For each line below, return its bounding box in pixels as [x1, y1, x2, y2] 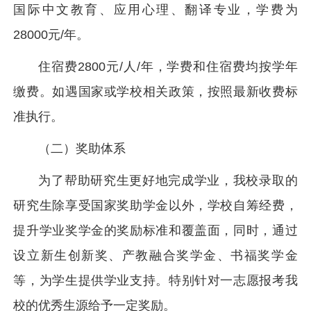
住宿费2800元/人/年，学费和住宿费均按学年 [38, 60, 298, 74]
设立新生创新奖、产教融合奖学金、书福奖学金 [13, 249, 298, 262]
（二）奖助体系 [38, 142, 126, 155]
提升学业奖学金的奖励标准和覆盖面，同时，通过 [13, 224, 298, 237]
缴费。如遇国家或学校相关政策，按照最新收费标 [13, 85, 298, 99]
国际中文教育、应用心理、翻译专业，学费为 [13, 3, 298, 17]
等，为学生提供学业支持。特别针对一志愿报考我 [13, 274, 298, 287]
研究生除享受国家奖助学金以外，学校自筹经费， [13, 199, 298, 212]
